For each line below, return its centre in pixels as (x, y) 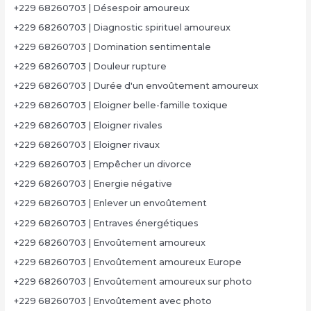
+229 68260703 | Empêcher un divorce (102, 165)
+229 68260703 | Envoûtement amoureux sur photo (133, 282)
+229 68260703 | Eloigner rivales (88, 125)
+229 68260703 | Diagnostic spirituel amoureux (122, 27)
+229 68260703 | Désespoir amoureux (101, 8)
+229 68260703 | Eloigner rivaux (86, 144)
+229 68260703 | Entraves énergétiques (106, 223)
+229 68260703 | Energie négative (93, 184)
